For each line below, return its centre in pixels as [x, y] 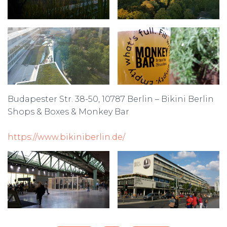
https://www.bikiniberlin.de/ [66, 137]
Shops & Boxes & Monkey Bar [68, 112]
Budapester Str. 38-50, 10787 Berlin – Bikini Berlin [111, 99]
